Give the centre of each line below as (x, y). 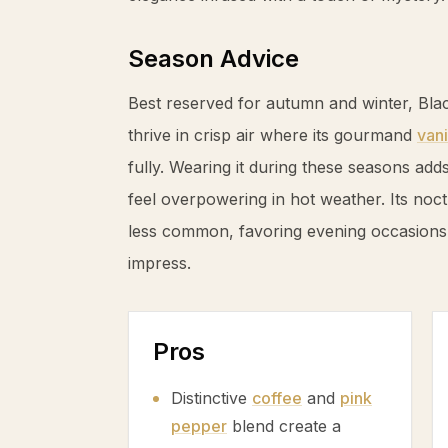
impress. (159, 263)
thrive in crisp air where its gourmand (272, 135)
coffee (277, 398)
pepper (199, 426)
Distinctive (211, 398)
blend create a (284, 426)
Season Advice (213, 58)
